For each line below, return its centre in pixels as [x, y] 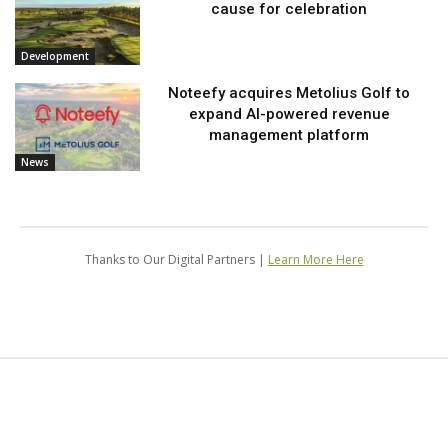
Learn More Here [315, 260]
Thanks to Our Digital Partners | [176, 260]
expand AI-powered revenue [289, 114]
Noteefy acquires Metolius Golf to [289, 93]
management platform [289, 135]
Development [55, 56]
